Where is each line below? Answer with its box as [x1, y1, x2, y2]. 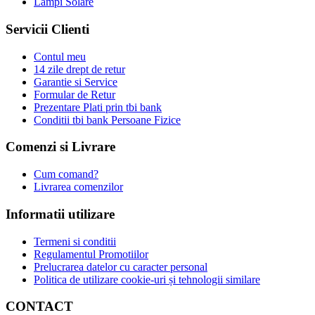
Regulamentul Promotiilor [34, 247, 148, 260]
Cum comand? [34, 168, 98, 181]
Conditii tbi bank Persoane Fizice [34, 113, 181, 126]
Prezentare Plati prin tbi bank [34, 101, 162, 113]
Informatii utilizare [6, 206, 115, 221]
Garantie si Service [34, 75, 117, 88]
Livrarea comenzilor [34, 181, 123, 193]
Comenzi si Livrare [6, 139, 115, 155]
